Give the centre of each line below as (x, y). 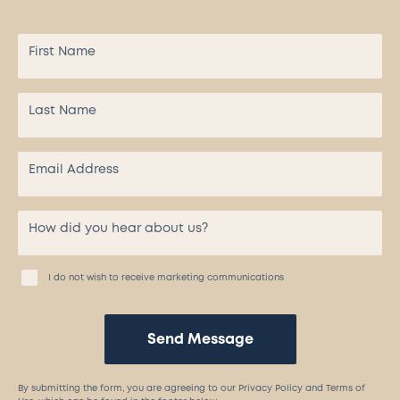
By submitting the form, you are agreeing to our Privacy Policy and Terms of (192, 388)
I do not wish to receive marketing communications (166, 278)
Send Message (200, 340)
